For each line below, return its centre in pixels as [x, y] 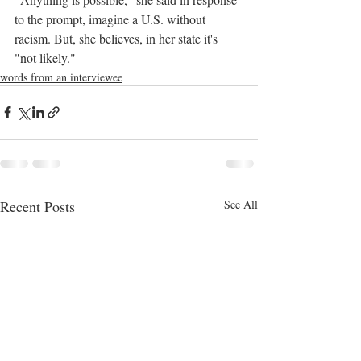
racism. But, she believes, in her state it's [118, 38]
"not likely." [45, 57]
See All [241, 204]
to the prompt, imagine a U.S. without [112, 19]
